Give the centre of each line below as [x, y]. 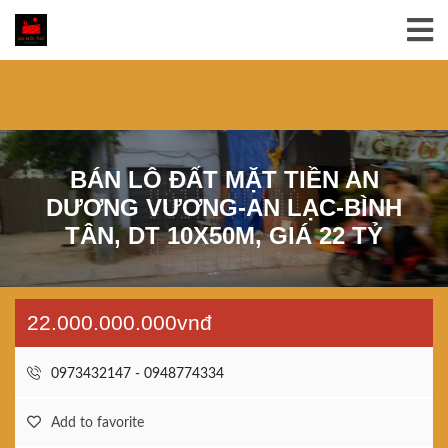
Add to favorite [97, 423]
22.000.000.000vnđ [119, 322]
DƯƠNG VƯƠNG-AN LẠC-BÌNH [224, 207]
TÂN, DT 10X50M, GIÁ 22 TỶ [224, 235]
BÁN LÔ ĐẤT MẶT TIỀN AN [224, 179]
